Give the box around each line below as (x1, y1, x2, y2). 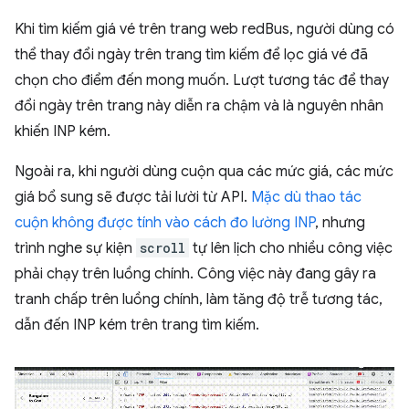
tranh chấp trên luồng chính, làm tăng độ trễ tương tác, (15, 290, 383, 309)
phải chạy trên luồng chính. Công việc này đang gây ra (15, 265, 376, 284)
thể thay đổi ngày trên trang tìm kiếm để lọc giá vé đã (15, 46, 368, 65)
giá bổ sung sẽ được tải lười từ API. (15, 188, 251, 207)
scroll (140, 239, 185, 257)
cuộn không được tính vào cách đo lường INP (15, 214, 315, 233)
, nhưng (315, 214, 365, 233)
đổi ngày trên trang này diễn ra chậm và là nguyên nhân (15, 97, 383, 116)
